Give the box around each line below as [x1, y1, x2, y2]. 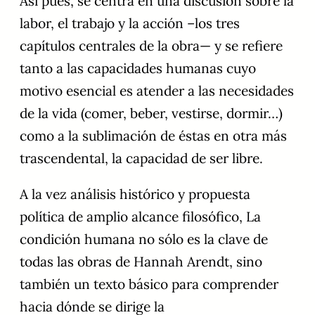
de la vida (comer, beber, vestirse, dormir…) [20, 104, 283, 122]
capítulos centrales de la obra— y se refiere [20, 37, 283, 54]
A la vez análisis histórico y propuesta [20, 185, 250, 202]
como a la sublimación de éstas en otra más [20, 127, 287, 144]
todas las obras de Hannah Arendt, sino [20, 252, 262, 270]
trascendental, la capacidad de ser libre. [20, 149, 263, 167]
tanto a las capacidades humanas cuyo [20, 59, 256, 77]
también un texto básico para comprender [20, 275, 278, 292]
